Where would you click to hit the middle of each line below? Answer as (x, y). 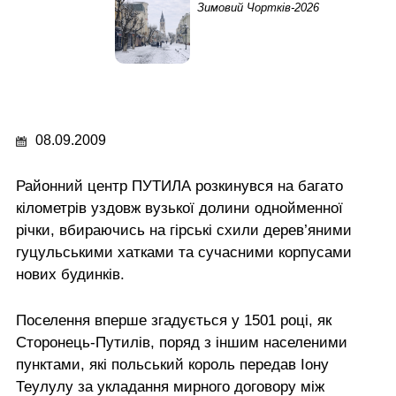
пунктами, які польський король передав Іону (172, 364)
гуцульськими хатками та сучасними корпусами (184, 252)
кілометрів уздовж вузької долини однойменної (179, 208)
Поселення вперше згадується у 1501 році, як (174, 320)
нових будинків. (70, 274)
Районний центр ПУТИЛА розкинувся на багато (179, 186)
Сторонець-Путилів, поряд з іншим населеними (182, 342)
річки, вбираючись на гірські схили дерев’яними (184, 230)
